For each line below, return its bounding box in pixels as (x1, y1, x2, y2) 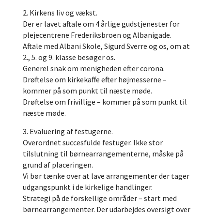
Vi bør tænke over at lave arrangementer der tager (23, 171, 189, 181)
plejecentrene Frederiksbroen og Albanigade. (23, 30, 171, 40)
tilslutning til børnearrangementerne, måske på (23, 149, 184, 158)
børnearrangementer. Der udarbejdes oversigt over (23, 204, 190, 214)
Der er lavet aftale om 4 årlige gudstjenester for (23, 19, 180, 29)
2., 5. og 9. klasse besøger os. (23, 52, 115, 62)
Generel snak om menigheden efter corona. (23, 63, 165, 73)
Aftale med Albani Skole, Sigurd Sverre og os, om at (23, 41, 190, 51)
